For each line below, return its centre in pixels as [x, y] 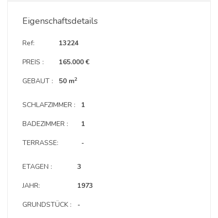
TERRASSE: [40, 143]
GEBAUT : [38, 81]
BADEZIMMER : [45, 124]
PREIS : [33, 62]
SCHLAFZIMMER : [49, 105]
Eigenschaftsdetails [60, 21]
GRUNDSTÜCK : [47, 205]
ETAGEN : [37, 167]
